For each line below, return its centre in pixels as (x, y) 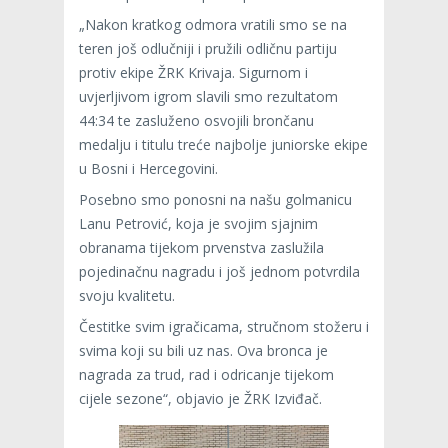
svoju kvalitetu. (127, 296)
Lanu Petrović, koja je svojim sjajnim (198, 224)
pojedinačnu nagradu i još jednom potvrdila (219, 272)
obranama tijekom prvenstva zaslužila (201, 248)
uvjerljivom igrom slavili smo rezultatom (208, 97)
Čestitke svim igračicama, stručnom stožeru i (224, 327)
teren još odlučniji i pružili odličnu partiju (208, 49)
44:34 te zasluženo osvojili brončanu (196, 121)
